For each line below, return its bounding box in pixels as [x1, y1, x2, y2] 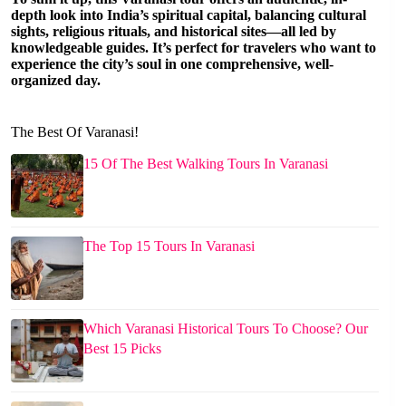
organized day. [11, 72, 101, 89]
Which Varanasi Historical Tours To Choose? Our [83, 321, 368, 337]
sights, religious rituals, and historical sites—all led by [11, 24, 336, 40]
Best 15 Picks [83, 341, 161, 357]
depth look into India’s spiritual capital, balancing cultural [11, 7, 366, 24]
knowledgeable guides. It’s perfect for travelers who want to [11, 40, 376, 56]
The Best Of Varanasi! [11, 124, 139, 140]
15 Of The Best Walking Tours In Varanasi [83, 156, 328, 172]
